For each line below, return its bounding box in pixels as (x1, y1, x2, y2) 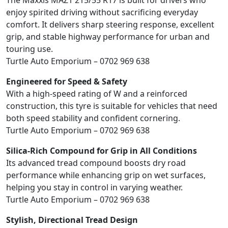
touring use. (6, 43, 53, 55)
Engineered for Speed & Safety (6, 76, 127, 88)
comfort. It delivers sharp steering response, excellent (6, 19, 214, 31)
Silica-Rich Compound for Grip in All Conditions (6, 145, 197, 157)
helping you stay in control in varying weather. (6, 182, 183, 193)
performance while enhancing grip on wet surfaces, (6, 169, 206, 181)
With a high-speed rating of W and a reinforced (6, 88, 187, 100)
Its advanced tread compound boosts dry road (6, 157, 186, 169)
